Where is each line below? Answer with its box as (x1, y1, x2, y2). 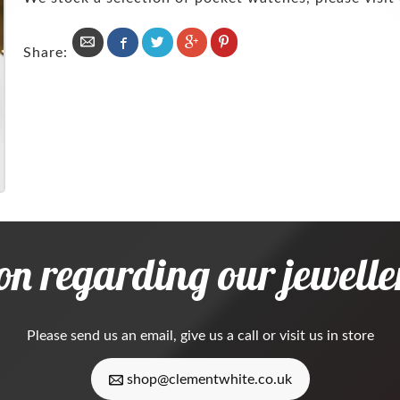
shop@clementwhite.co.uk (122, 372, 292, 387)
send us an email (70, 329, 173, 344)
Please (26, 329, 71, 344)
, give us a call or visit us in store (172, 329, 374, 344)
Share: (23, 46, 73, 60)
